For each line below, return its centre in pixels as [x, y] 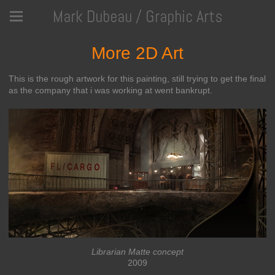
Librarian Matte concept [137, 251]
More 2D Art [137, 53]
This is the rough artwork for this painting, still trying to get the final [137, 79]
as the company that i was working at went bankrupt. [110, 90]
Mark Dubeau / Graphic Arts [137, 17]
